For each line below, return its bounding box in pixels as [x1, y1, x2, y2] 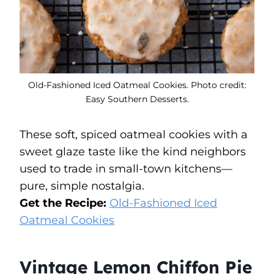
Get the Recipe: [20, 196, 109, 210]
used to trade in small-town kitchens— [20, 161, 232, 176]
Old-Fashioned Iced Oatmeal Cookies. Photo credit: [28, 79, 246, 91]
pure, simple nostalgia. [20, 179, 144, 193]
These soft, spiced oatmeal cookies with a [20, 127, 248, 141]
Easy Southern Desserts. [85, 93, 189, 105]
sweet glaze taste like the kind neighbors [20, 144, 246, 158]
